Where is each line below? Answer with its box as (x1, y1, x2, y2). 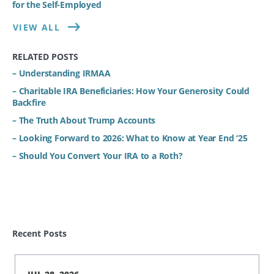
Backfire (12, 96, 46, 108)
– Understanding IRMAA (12, 67, 111, 79)
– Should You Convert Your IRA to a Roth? (12, 149, 183, 161)
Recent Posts (12, 227, 67, 239)
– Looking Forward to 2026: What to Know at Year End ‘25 (12, 131, 248, 144)
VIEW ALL (13, 21, 61, 33)
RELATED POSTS (12, 50, 78, 62)
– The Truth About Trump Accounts (12, 114, 156, 126)
